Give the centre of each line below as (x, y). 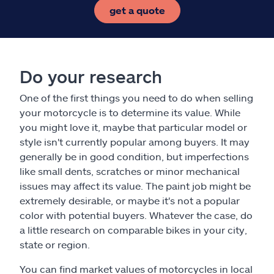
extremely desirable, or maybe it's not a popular (130, 200)
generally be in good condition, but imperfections (134, 156)
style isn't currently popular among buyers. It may (135, 141)
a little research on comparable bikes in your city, (133, 229)
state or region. (55, 244)
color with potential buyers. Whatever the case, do (136, 215)
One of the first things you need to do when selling (136, 97)
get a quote (137, 10)
